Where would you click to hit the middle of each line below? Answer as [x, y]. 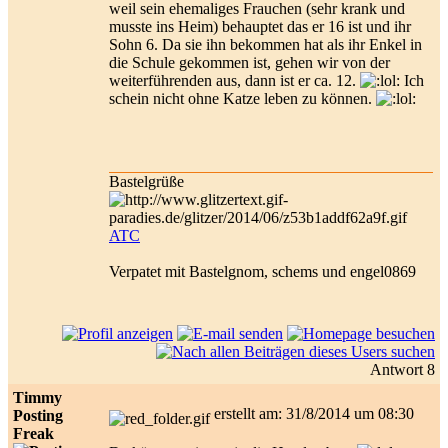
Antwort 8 [402, 369]
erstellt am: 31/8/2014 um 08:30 [318, 413]
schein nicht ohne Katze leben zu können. [242, 98]
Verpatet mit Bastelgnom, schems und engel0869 [262, 271]
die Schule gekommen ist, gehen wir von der [249, 62]
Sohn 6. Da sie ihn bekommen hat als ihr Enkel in [265, 44]
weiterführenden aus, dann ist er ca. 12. [234, 80]
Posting [38, 415]
